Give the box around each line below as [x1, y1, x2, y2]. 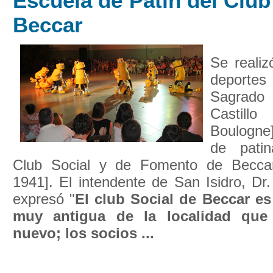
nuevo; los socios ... [13, 225, 154, 241]
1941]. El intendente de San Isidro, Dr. [13, 174, 271, 190]
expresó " [13, 191, 76, 207]
